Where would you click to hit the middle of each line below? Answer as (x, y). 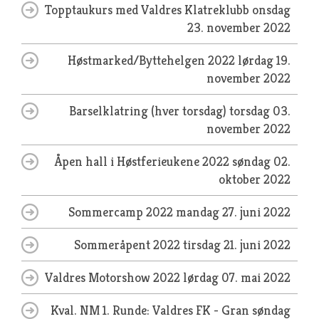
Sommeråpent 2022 (129, 245)
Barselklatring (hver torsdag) (149, 111)
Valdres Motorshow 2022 (114, 277)
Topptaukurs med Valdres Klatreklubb (148, 10)
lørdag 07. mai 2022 (237, 277)
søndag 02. (261, 161)
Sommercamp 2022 (122, 212)
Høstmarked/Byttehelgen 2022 (153, 60)
